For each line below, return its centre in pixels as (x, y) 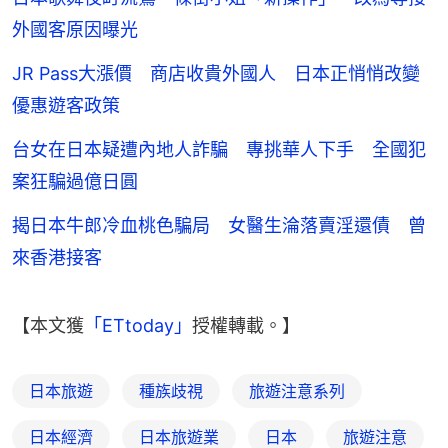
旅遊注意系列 (297, 390)
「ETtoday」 (138, 325)
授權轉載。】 (246, 325)
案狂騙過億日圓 (75, 181)
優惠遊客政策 (66, 105)
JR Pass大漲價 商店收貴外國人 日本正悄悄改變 (216, 73)
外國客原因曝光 (75, 29)
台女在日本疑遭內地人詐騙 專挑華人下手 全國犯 (219, 149)
